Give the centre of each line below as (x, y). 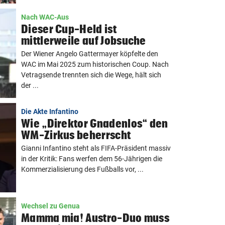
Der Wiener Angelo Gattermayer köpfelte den (90, 54)
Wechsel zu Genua (50, 206)
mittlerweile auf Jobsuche (84, 40)
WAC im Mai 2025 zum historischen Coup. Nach (95, 64)
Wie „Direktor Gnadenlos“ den (95, 123)
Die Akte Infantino (50, 111)
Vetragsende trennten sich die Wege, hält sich (91, 75)
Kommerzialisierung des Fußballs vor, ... (82, 169)
